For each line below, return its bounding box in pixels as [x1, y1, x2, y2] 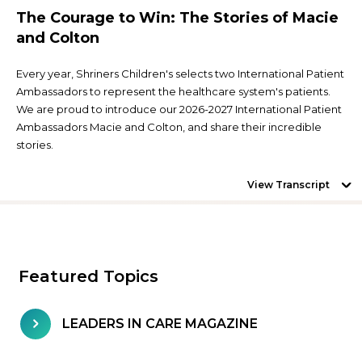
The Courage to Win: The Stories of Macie [16, 8, 339, 27]
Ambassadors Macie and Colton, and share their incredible [16, 120, 322, 133]
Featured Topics [19, 266, 158, 286]
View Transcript [247, 178, 330, 191]
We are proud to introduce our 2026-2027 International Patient [16, 102, 342, 116]
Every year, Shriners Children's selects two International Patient [16, 66, 344, 80]
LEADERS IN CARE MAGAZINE [62, 316, 258, 332]
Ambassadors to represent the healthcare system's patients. [16, 84, 330, 98]
